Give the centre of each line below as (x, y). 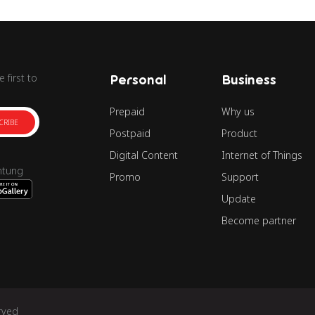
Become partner (259, 221)
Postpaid (130, 134)
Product (240, 134)
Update (239, 199)
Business (249, 80)
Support (240, 177)
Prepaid (128, 112)
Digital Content (144, 155)
